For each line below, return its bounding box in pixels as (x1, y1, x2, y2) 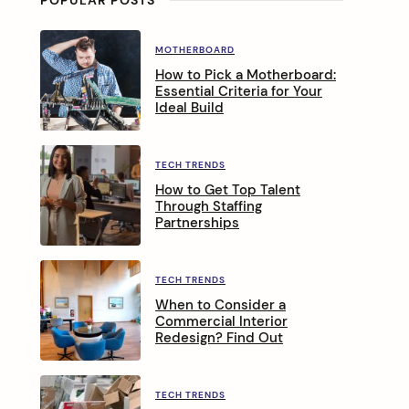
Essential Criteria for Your (155, 81, 322, 100)
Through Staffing (155, 196, 262, 215)
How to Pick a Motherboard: (155, 65, 336, 84)
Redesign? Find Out (155, 328, 283, 347)
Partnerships (155, 213, 239, 232)
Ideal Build (155, 98, 224, 117)
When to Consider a (155, 295, 286, 314)
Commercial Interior (155, 311, 288, 330)
